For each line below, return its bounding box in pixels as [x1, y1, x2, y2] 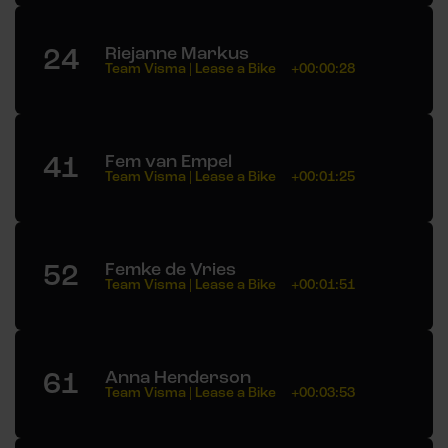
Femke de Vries [105, 257, 236, 280]
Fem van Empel [105, 149, 232, 172]
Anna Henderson [105, 365, 251, 388]
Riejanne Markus [105, 41, 249, 64]
